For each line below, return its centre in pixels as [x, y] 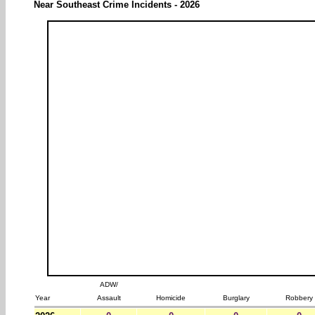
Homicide [171, 297]
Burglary [236, 297]
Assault [109, 297]
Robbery [299, 297]
